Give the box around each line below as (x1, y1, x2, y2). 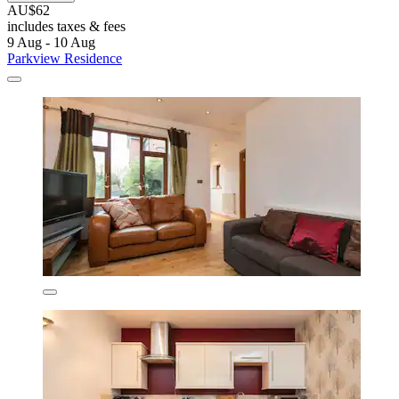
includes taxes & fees (7, 18, 126, 34)
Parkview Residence (7, 50, 122, 66)
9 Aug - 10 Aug (7, 34, 95, 50)
